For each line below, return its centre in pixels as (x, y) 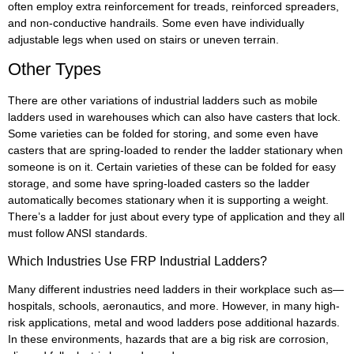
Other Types (55, 70)
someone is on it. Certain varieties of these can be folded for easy (172, 167)
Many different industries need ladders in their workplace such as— (176, 289)
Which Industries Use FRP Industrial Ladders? (137, 261)
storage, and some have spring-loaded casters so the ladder (159, 184)
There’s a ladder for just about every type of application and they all (176, 217)
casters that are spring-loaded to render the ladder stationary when (175, 151)
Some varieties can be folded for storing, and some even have (163, 134)
